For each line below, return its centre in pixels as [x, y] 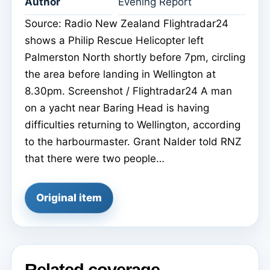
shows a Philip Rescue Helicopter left [114, 41]
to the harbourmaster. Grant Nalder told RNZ [133, 142]
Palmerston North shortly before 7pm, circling [135, 58]
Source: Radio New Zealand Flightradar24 [127, 24]
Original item [69, 198]
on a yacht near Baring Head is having [117, 108]
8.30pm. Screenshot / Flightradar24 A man [128, 91]
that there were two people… [95, 159]
